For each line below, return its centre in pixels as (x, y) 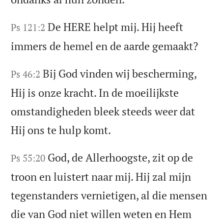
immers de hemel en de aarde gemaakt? (105, 46)
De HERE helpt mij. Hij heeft (116, 27)
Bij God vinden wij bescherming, (120, 73)
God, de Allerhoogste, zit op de (121, 157)
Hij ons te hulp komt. (61, 130)
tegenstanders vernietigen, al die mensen (109, 195)
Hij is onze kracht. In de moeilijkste (95, 92)
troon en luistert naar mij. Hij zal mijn (101, 176)
